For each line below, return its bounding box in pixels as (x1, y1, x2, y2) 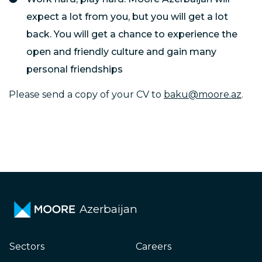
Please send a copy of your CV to (9, 89, 164, 100)
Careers (136, 241, 171, 252)
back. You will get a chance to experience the (26, 29, 237, 40)
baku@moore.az (164, 89, 242, 100)
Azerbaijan (80, 202, 137, 216)
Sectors (9, 241, 44, 252)
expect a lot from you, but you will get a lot (26, 11, 228, 22)
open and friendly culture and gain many (26, 46, 216, 57)
